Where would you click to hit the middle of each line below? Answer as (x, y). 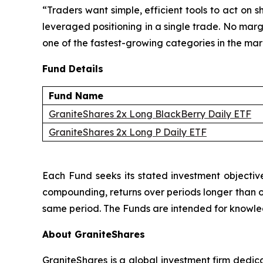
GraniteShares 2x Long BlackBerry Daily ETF (150, 114)
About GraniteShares (94, 235)
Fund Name (76, 96)
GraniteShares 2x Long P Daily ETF (128, 132)
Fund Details (73, 69)
